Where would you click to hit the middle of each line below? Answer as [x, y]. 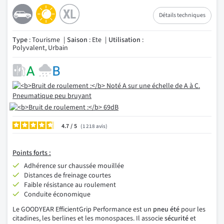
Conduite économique [57, 194]
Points [22, 153]
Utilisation [124, 40]
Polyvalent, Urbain [40, 48]
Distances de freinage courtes [67, 175]
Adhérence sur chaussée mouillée [74, 166]
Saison [77, 40]
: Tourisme [44, 40]
